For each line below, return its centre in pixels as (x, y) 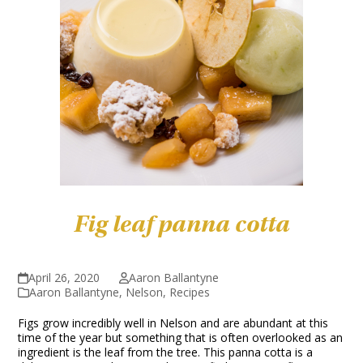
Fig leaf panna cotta (181, 224)
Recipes (190, 292)
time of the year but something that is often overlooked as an (181, 337)
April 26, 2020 (64, 278)
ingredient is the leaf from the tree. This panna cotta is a (166, 352)
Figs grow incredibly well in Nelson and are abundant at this (173, 323)
